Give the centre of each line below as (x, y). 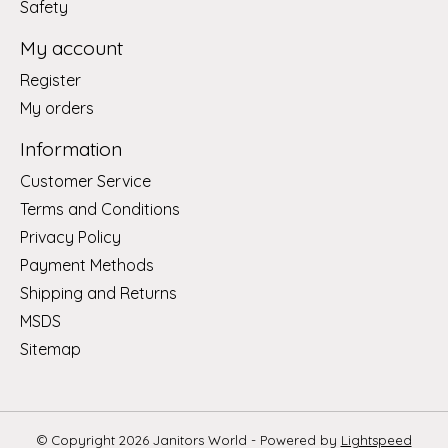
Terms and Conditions (100, 208)
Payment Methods (87, 264)
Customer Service (85, 180)
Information (71, 148)
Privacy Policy (70, 236)
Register (50, 79)
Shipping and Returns (98, 292)
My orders (57, 107)
